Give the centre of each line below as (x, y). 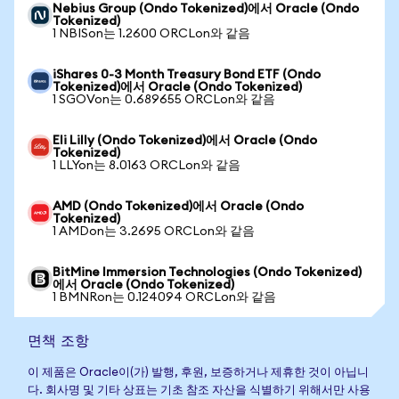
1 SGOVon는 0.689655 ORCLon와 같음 (164, 100)
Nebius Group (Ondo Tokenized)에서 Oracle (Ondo (206, 9)
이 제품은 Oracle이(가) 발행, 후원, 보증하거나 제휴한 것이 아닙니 (198, 373)
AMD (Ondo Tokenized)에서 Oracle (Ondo (178, 207)
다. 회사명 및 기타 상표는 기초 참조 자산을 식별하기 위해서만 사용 (199, 391)
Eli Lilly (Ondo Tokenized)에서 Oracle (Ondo (185, 141)
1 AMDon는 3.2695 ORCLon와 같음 (154, 232)
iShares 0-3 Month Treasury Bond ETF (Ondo (187, 75)
